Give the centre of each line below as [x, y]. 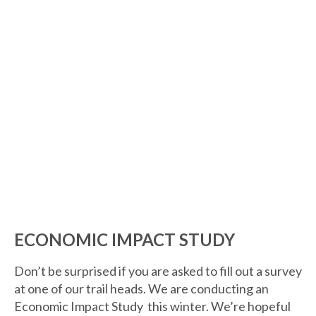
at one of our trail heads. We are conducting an [141, 289]
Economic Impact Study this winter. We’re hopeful [152, 306]
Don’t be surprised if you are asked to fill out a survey [158, 271]
